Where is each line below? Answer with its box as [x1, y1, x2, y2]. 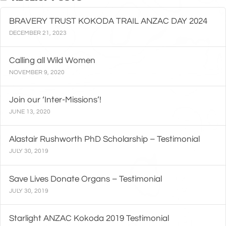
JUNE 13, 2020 [9, 108, 51, 116]
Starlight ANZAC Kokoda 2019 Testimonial [9, 213, 169, 222]
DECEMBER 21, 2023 [9, 29, 67, 36]
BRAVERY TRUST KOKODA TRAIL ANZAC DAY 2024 [9, 16, 208, 25]
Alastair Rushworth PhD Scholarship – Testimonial [9, 135, 200, 144]
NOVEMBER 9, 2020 [9, 69, 65, 76]
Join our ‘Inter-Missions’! [9, 95, 102, 104]
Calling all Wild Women [9, 55, 96, 65]
